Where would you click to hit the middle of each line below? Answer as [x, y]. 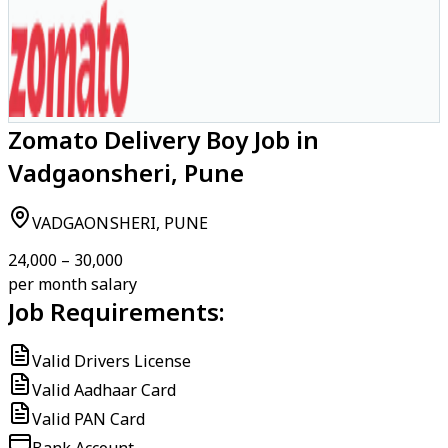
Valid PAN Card [88, 419]
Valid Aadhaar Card [104, 390]
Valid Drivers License [111, 361]
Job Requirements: [116, 311]
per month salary [72, 284]
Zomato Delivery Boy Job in [163, 139]
